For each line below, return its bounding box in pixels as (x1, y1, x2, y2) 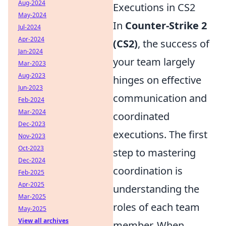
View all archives (18, 216, 69, 225)
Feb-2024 (18, 95, 44, 104)
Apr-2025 (18, 180, 44, 189)
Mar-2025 (18, 192, 46, 201)
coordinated (113, 109, 169, 124)
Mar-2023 (18, 59, 46, 68)
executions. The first (113, 128, 207, 142)
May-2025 (18, 204, 46, 213)
